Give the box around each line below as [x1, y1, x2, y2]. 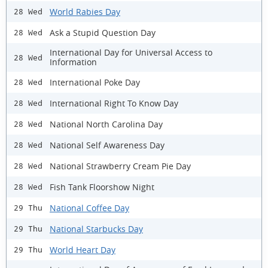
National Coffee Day [50, 202, 129, 214]
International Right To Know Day [50, 97, 178, 109]
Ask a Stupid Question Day [50, 26, 156, 38]
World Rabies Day [50, 5, 120, 17]
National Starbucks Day [50, 223, 143, 234]
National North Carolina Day [50, 118, 163, 130]
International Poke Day [50, 76, 140, 88]
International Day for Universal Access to [50, 47, 212, 59]
